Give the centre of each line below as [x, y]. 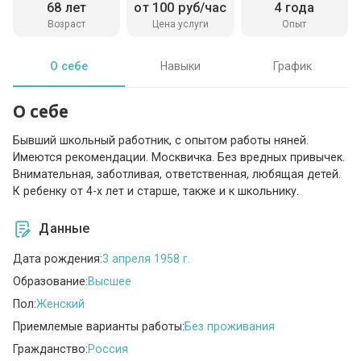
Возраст [67, 24]
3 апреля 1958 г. [147, 258]
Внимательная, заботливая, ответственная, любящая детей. [177, 174]
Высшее [110, 281]
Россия [108, 349]
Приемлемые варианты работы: [99, 326]
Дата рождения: [58, 258]
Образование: [51, 281]
